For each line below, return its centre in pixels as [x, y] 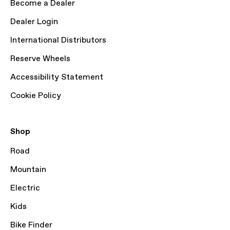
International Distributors [58, 40]
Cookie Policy [36, 96]
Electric [25, 188]
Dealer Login [34, 22]
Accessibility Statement [57, 77]
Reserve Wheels [40, 59]
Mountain [28, 170]
